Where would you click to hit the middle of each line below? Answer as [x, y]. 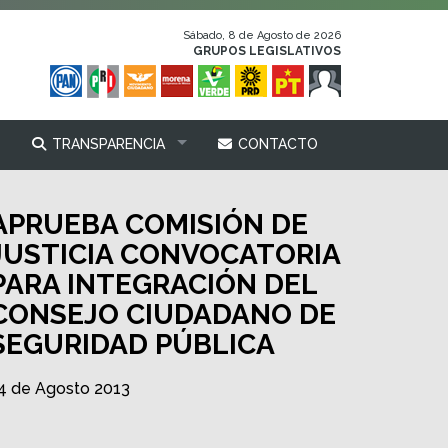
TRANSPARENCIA [106, 144]
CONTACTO [276, 144]
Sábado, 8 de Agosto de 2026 [262, 35]
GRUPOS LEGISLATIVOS [267, 51]
